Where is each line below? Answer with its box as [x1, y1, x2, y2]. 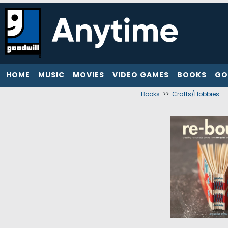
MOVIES [73, 70, 104, 80]
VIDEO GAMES [112, 70, 169, 80]
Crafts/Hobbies [172, 90, 219, 98]
